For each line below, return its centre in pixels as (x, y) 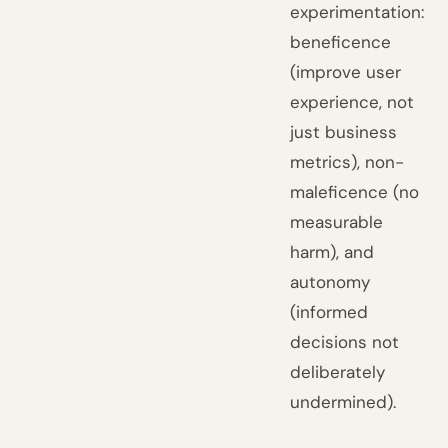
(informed (329, 312)
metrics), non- (347, 162)
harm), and (332, 252)
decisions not (345, 342)
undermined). (343, 402)
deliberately (338, 372)
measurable (337, 222)
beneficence (341, 42)
